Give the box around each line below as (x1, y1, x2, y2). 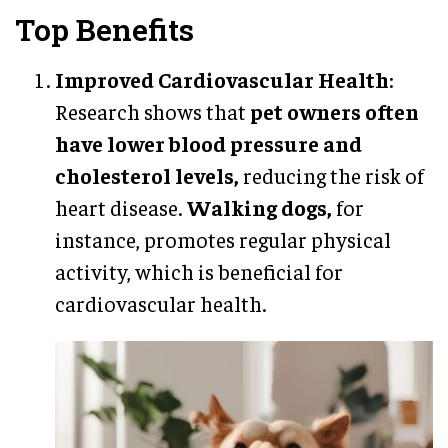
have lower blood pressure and (55, 129, 362, 157)
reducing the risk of (239, 161, 424, 189)
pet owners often (250, 97, 419, 125)
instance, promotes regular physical (55, 225, 391, 253)
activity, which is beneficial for (55, 257, 343, 285)
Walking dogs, (187, 193, 332, 221)
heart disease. (55, 193, 187, 221)
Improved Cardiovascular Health (55, 65, 389, 93)
